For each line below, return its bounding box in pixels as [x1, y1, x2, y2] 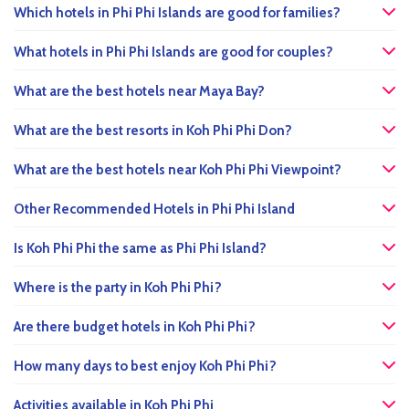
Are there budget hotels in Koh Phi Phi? [14, 319, 256, 336]
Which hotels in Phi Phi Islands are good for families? [14, 5, 341, 22]
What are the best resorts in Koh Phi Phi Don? [14, 122, 292, 140]
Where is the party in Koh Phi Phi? [14, 279, 222, 297]
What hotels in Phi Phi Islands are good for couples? [14, 44, 333, 61]
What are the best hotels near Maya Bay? [14, 83, 265, 100]
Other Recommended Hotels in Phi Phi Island [14, 201, 295, 218]
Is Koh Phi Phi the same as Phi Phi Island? [14, 240, 267, 257]
